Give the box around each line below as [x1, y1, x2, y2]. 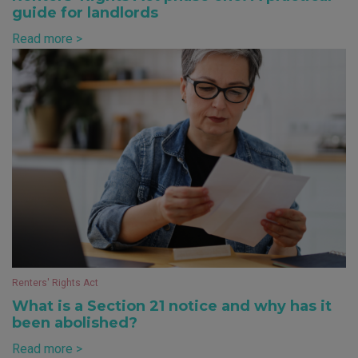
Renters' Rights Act [12, 277, 98, 289]
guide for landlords [12, 4, 158, 22]
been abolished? [12, 314, 137, 332]
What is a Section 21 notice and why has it [12, 297, 332, 316]
